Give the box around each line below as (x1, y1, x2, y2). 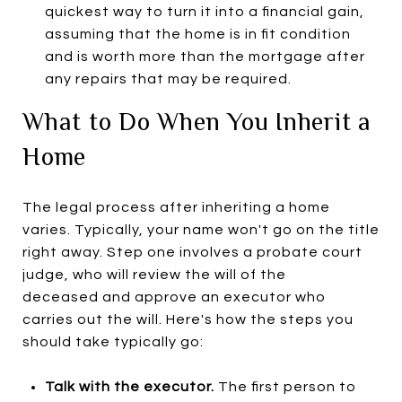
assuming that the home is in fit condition (44, 26, 351, 41)
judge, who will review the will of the (22, 267, 286, 282)
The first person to (214, 379, 356, 394)
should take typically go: (22, 334, 204, 349)
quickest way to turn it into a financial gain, (44, 4, 364, 19)
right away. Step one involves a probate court (22, 244, 363, 259)
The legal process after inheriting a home (22, 199, 330, 214)
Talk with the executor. (44, 379, 214, 394)
